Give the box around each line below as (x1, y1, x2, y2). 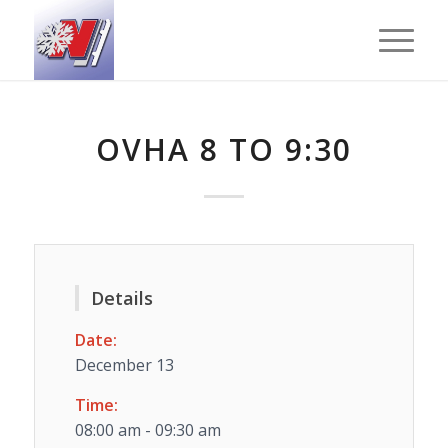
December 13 (74, 354, 174, 376)
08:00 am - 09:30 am (74, 419, 221, 441)
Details (90, 286, 153, 310)
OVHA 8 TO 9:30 (95, 129, 352, 170)
